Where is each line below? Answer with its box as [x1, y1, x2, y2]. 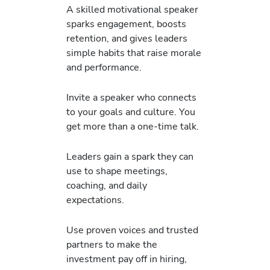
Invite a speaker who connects [66, 90, 196, 104]
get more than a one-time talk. [66, 119, 199, 133]
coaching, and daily [66, 178, 147, 193]
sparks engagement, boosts [66, 16, 186, 31]
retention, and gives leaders [66, 31, 187, 45]
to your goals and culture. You [66, 104, 195, 119]
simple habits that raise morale [66, 45, 201, 60]
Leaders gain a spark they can [66, 149, 193, 164]
